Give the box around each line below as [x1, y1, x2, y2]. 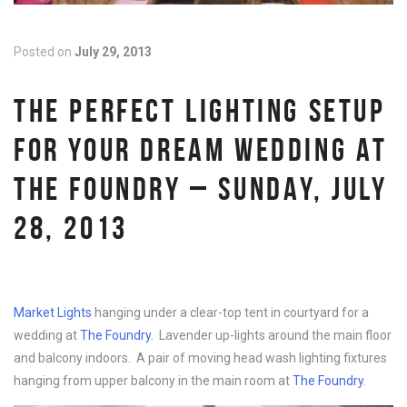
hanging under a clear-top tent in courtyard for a [92, 305, 369, 321]
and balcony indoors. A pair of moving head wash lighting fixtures [14, 351, 387, 366]
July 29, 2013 [74, 45, 152, 60]
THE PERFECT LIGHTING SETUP [14, 93, 386, 129]
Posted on [14, 45, 74, 60]
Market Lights [14, 305, 92, 321]
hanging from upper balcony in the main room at [14, 373, 293, 389]
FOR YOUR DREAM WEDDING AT [14, 132, 389, 168]
